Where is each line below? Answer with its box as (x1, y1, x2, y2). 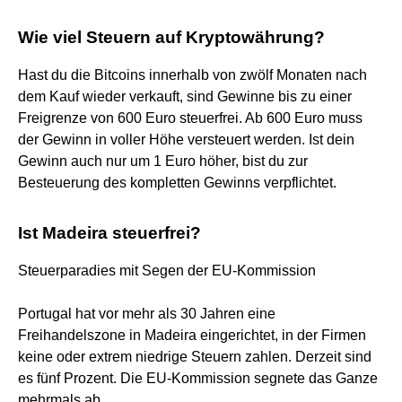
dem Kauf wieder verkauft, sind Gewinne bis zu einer (18, 88, 352, 104)
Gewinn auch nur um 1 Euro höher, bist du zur (18, 153, 308, 169)
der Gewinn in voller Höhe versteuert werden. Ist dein (18, 131, 354, 147)
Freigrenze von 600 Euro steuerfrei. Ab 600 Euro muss (18, 109, 363, 126)
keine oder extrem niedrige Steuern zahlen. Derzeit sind (18, 348, 371, 364)
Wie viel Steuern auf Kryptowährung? (18, 27, 325, 47)
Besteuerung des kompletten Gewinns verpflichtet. (18, 174, 336, 190)
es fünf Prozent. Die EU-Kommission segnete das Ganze (18, 370, 378, 386)
